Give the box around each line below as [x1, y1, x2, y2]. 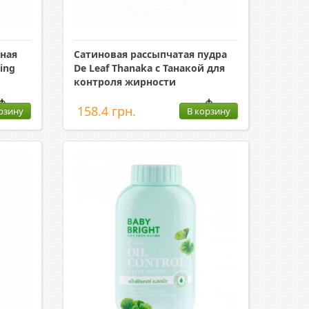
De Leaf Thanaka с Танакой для [73, 61, 225, 74]
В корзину [186, 105, 230, 117]
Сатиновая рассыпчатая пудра [73, 48, 227, 61]
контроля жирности [73, 75, 176, 88]
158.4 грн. [77, 103, 136, 119]
